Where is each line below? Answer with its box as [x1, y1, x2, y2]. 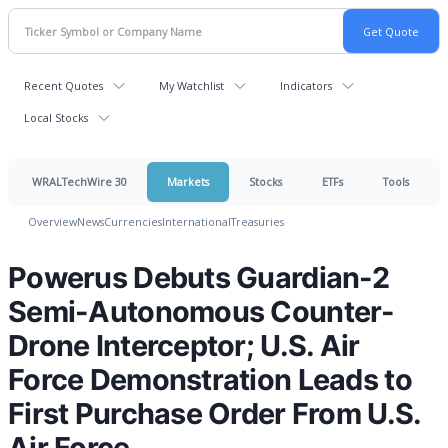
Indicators [280, 78, 332, 93]
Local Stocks [24, 110, 88, 125]
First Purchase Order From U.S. [8, 396, 421, 431]
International [162, 214, 231, 229]
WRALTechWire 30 [32, 174, 127, 189]
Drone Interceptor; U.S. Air [8, 328, 360, 363]
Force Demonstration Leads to [8, 362, 412, 397]
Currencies [104, 214, 162, 229]
